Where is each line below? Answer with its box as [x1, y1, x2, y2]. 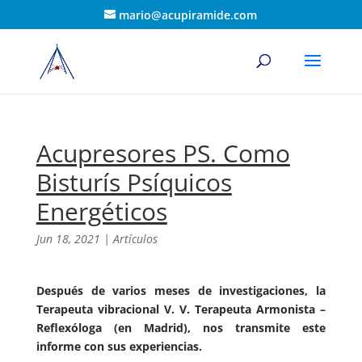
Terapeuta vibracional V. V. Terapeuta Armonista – [36, 301, 326, 317]
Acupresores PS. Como [36, 137, 290, 170]
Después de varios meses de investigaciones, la [36, 283, 326, 298]
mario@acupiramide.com [119, 6, 258, 23]
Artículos [112, 231, 158, 246]
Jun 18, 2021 [36, 231, 100, 246]
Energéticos [36, 195, 167, 228]
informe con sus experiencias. [36, 339, 202, 354]
